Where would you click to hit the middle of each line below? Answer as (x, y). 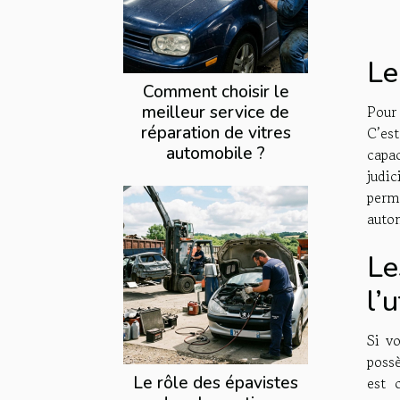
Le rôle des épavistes (216, 383)
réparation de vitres (216, 133)
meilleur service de (216, 113)
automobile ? (216, 154)
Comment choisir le (216, 92)
